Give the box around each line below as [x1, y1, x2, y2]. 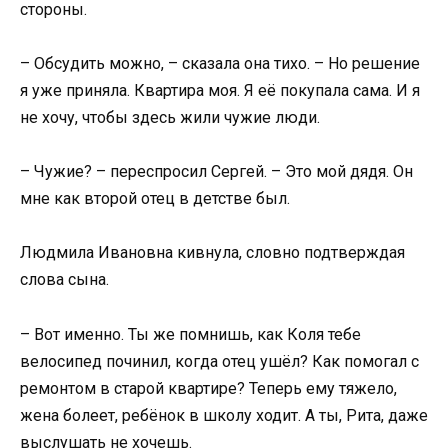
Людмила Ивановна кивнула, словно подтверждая [20, 243, 405, 263]
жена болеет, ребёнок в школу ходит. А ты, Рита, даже [20, 405, 428, 425]
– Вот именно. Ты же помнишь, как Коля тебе [20, 324, 361, 344]
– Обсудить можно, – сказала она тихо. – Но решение [20, 54, 420, 73]
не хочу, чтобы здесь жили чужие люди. [20, 108, 320, 127]
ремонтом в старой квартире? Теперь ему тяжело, [20, 378, 397, 398]
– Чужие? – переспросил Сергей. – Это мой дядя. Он [20, 162, 413, 182]
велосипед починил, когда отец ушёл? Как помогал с [20, 351, 419, 371]
